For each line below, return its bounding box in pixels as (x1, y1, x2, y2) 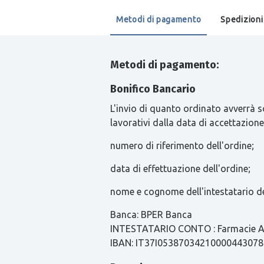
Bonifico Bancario (110, 82, 196, 95)
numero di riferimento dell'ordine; (110, 140, 254, 151)
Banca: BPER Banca (110, 209, 194, 220)
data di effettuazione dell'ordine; (110, 163, 250, 174)
